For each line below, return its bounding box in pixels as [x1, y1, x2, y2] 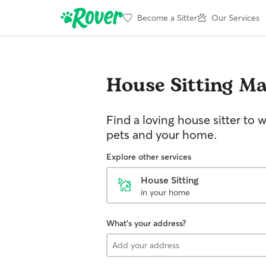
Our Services [211, 12, 259, 23]
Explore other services [106, 151, 191, 162]
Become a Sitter [137, 12, 197, 23]
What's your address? [106, 218, 186, 229]
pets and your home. [106, 127, 217, 142]
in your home [141, 187, 190, 198]
